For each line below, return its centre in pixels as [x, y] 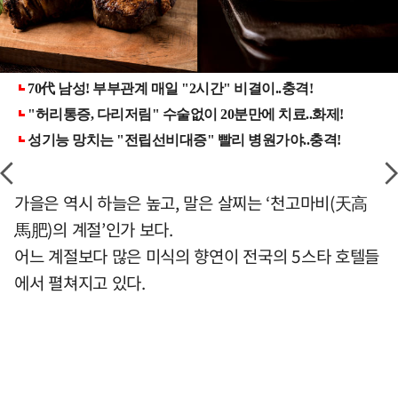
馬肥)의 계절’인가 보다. [94, 229]
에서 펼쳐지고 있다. [80, 282]
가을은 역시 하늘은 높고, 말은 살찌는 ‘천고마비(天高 [191, 202]
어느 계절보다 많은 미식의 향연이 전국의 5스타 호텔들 [197, 255]
